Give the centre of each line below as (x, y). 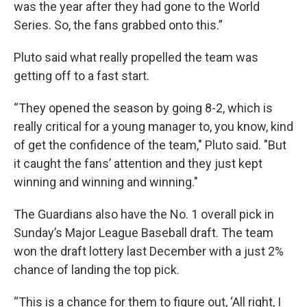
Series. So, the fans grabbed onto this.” (118, 25)
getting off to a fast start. (82, 76)
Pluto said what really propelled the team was (136, 57)
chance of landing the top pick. (97, 270)
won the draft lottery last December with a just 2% (149, 251)
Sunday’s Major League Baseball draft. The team (144, 233)
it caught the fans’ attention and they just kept (138, 163)
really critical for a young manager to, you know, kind (153, 126)
